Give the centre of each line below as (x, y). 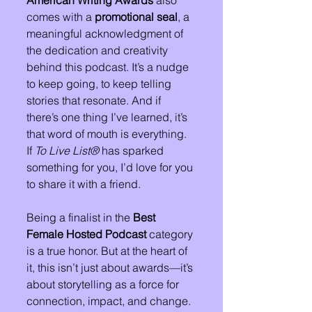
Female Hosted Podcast (86, 234)
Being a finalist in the (80, 217)
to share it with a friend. (84, 184)
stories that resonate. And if (95, 100)
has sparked (133, 150)
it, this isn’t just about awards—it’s (111, 267)
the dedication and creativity (99, 50)
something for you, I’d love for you (111, 167)
